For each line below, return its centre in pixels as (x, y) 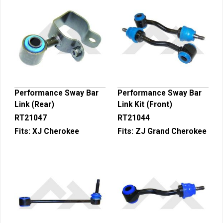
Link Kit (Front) (145, 105)
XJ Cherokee (56, 131)
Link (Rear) (34, 105)
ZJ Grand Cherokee (171, 131)
